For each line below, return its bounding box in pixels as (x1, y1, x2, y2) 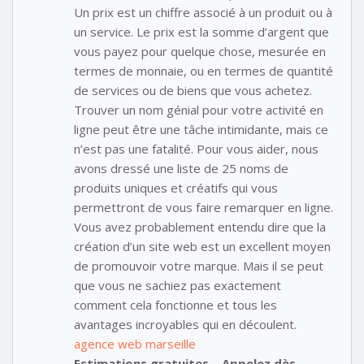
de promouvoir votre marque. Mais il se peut (74, 258, 323, 275)
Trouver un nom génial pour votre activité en (74, 102, 323, 119)
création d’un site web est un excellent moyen (74, 238, 331, 255)
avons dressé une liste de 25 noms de (74, 160, 288, 177)
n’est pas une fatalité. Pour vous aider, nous (74, 141, 318, 158)
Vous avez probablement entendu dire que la (74, 219, 326, 236)
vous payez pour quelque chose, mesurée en (74, 43, 326, 60)
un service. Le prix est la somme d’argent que (74, 24, 329, 41)
